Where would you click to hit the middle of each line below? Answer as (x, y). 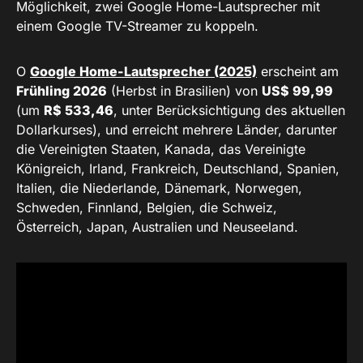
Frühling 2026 (62, 91)
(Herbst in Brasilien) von (184, 91)
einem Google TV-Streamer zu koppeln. (137, 26)
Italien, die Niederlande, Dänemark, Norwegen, (159, 188)
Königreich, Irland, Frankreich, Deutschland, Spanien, (178, 169)
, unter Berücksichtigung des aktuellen (229, 111)
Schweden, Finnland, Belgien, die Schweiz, (147, 208)
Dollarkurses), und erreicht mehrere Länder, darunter (177, 130)
